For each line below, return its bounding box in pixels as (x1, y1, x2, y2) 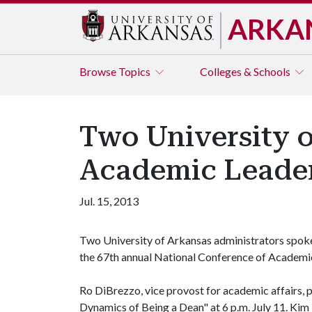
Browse (79, 65, 118, 78)
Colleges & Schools (200, 65, 292, 78)
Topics (118, 65, 153, 78)
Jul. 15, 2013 (79, 194, 139, 208)
